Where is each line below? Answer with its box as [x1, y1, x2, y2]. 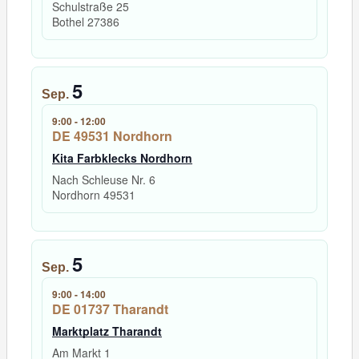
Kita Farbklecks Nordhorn [52, 150, 192, 167]
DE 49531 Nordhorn [52, 127, 172, 146]
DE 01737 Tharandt [52, 300, 168, 319]
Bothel [52, 14, 87, 30]
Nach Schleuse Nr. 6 [52, 171, 155, 188]
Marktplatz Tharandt [52, 323, 162, 340]
